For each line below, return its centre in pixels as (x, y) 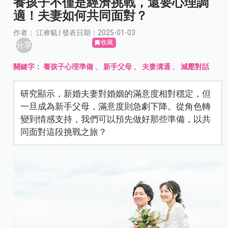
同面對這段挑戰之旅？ (64, 132)
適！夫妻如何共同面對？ (81, 16)
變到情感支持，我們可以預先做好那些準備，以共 (116, 119)
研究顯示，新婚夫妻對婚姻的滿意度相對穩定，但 (116, 93)
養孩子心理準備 (68, 66)
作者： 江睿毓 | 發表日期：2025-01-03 (75, 32)
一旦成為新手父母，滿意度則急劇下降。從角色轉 (116, 106)
